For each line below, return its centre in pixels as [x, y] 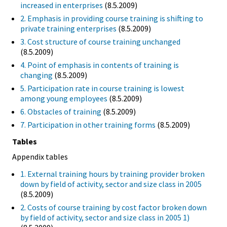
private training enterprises [68, 28]
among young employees [64, 98]
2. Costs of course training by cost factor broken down [113, 207]
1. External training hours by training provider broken [112, 174]
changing [36, 75]
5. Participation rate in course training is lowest [102, 88]
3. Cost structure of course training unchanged [100, 41]
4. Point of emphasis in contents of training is [100, 65]
